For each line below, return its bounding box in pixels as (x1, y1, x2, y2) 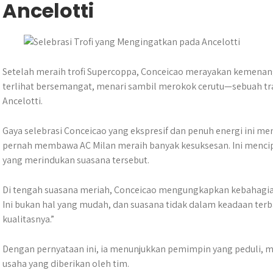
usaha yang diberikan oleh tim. (2, 257, 129, 270)
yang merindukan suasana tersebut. (2, 154, 149, 166)
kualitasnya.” (2, 213, 54, 225)
